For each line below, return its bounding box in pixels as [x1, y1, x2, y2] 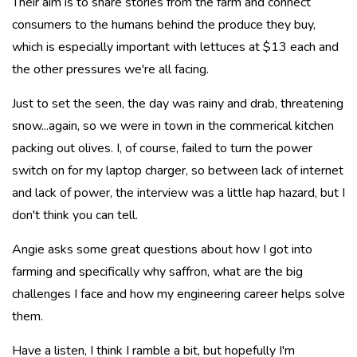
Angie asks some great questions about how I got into [12, 240, 312, 258]
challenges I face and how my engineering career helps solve [12, 284, 345, 303]
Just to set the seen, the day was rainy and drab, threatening [12, 94, 343, 112]
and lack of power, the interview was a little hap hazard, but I [12, 183, 345, 202]
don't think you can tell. [12, 206, 138, 224]
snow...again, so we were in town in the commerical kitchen [12, 116, 334, 135]
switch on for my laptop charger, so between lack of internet [12, 161, 343, 179]
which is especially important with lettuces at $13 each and [12, 37, 339, 56]
